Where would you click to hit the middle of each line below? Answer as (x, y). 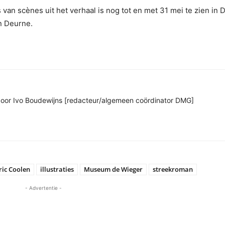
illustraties (57, 169)
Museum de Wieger (113, 169)
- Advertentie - (44, 188)
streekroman (173, 169)
